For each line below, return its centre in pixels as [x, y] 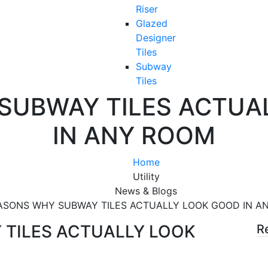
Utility [146, 176]
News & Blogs [146, 191]
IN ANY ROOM [134, 135]
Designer [156, 37]
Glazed [152, 23]
